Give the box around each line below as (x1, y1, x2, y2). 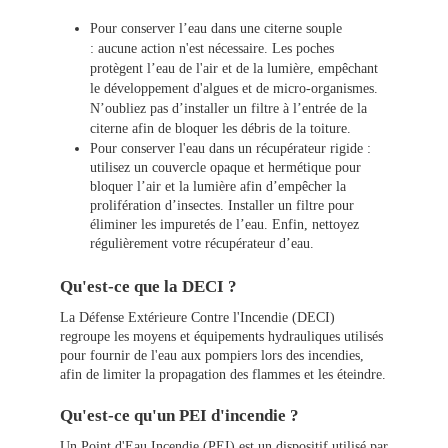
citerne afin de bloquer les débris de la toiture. (90, 121, 355, 137)
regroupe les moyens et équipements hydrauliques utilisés (60, 329, 383, 345)
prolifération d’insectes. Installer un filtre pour (90, 198, 354, 214)
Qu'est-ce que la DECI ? (60, 277, 237, 297)
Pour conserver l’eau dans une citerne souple (90, 21, 342, 37)
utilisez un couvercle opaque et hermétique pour (90, 160, 361, 176)
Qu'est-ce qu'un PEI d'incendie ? (60, 406, 299, 426)
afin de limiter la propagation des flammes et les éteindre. (60, 367, 386, 383)
